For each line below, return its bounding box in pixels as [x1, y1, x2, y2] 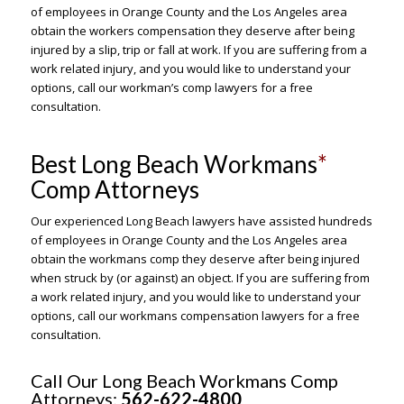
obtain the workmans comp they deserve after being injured [30, 250, 360, 267]
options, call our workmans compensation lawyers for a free [30, 307, 360, 324]
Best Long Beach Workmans [30, 149, 317, 179]
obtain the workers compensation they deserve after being [30, 22, 354, 39]
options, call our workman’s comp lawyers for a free [30, 78, 313, 96]
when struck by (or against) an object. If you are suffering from [30, 269, 370, 286]
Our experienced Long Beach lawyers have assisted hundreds [30, 212, 372, 229]
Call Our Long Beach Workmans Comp [30, 369, 338, 391]
